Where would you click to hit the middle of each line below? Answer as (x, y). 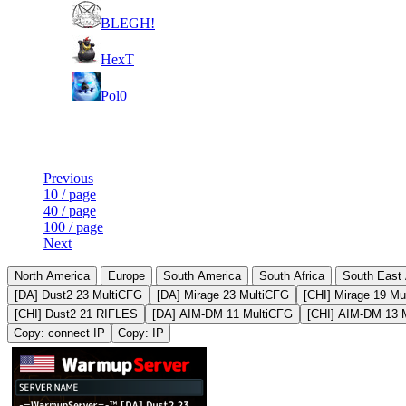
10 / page (70, 194)
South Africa (292, 275)
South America (202, 275)
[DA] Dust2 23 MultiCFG (78, 295)
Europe (126, 275)
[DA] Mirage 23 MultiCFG (223, 295)
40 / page (70, 210)
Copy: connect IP (59, 333)
